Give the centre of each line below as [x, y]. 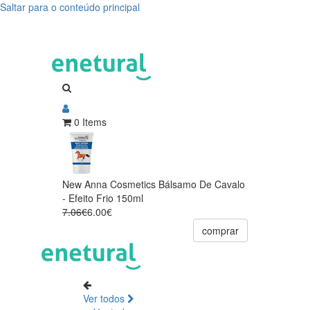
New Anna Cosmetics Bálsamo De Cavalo [154, 184]
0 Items [90, 121]
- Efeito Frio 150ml [103, 198]
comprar [220, 230]
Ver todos [105, 298]
